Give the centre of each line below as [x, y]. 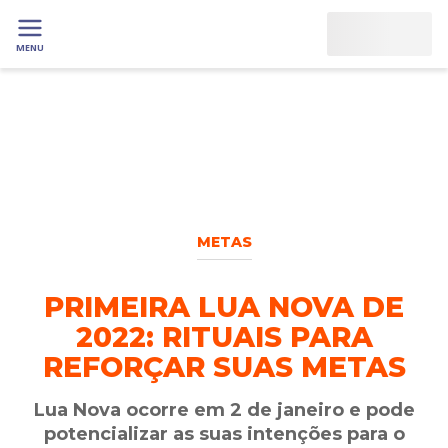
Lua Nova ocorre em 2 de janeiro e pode [224, 410]
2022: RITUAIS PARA [224, 337]
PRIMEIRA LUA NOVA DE [224, 307]
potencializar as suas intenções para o [224, 434]
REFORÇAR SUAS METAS [224, 367]
